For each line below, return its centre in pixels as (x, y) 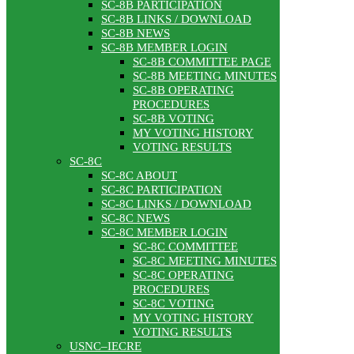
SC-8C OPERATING (183, 275)
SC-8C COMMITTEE (185, 247)
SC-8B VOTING (173, 119)
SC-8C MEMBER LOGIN (164, 233)
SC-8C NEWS (136, 218)
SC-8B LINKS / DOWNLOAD (176, 19)
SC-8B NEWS (136, 34)
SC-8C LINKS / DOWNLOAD (176, 204)
